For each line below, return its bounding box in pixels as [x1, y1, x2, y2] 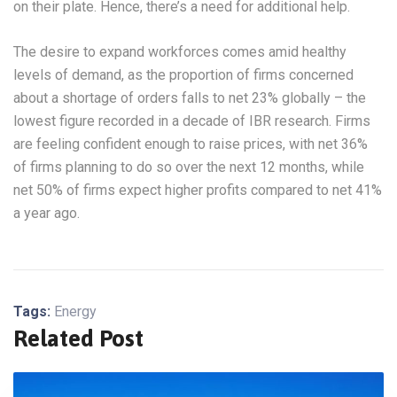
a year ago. [13, 204, 80, 222]
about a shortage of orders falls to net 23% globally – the [13, 89, 366, 106]
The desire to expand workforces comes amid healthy [13, 43, 346, 60]
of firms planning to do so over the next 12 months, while [13, 158, 364, 175]
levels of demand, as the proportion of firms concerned [13, 66, 354, 83]
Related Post [13, 324, 144, 352]
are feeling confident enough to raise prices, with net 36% [13, 135, 368, 152]
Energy [54, 302, 97, 320]
